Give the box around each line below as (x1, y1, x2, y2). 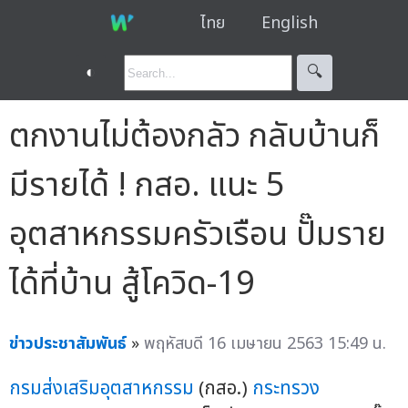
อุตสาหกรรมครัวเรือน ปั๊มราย (9, 209, 386, 260)
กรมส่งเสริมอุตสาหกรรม (9, 374, 194, 403)
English (260, 10, 318, 36)
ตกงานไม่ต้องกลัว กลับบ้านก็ (9, 111, 380, 161)
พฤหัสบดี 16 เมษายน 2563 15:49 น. (144, 331, 386, 356)
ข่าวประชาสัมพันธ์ (9, 331, 127, 356)
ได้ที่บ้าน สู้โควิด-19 (9, 259, 255, 309)
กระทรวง (252, 374, 320, 403)
